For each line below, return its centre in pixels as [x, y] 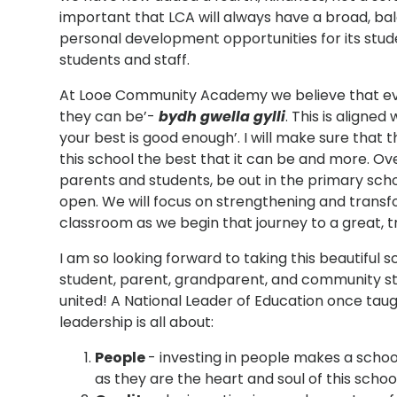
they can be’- [109, 116]
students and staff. [125, 59]
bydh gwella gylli [222, 116]
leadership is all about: [137, 322]
